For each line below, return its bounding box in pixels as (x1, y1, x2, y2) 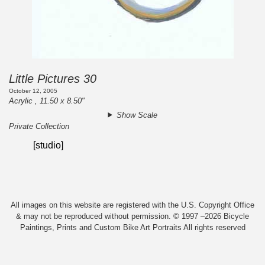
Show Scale (116, 110, 157, 119)
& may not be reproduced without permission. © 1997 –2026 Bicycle (16, 212, 249, 221)
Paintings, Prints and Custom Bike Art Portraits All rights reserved (20, 223, 245, 232)
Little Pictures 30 (9, 72, 96, 85)
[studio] (33, 140, 64, 151)
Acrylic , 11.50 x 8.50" (9, 96, 85, 105)
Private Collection (9, 121, 69, 131)
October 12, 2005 (9, 88, 57, 94)
